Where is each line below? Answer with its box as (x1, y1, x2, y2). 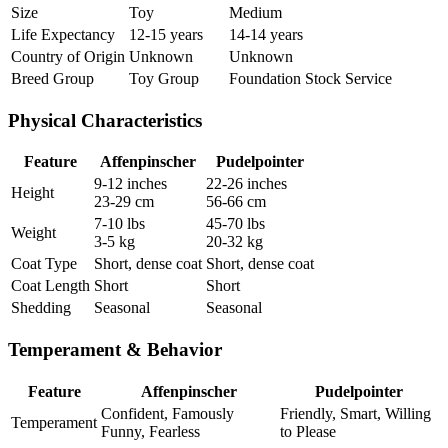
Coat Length (11, 277, 90, 295)
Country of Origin (11, 47, 125, 65)
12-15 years (129, 25, 203, 43)
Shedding (11, 299, 71, 317)
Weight (11, 224, 56, 242)
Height (11, 184, 54, 202)
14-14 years (229, 25, 303, 43)
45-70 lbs (206, 215, 265, 233)
